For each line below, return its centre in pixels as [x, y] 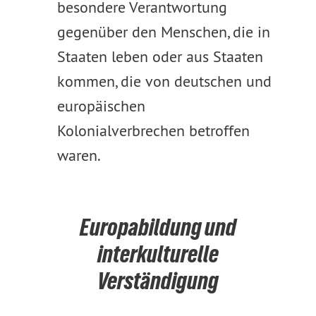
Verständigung [158, 281]
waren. [79, 155]
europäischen [101, 106]
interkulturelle [158, 254]
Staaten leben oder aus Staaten [160, 56]
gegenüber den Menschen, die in [163, 32]
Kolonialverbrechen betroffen [153, 130]
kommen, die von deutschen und [164, 81]
